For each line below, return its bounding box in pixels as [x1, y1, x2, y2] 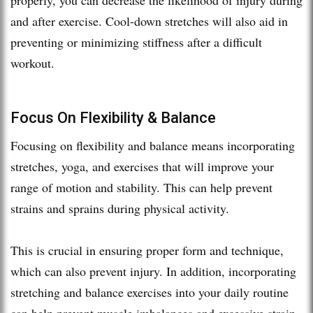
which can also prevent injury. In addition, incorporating [10, 262, 296, 279]
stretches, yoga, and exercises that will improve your [10, 157, 274, 175]
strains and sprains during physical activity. [10, 199, 233, 217]
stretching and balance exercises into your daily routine [10, 283, 289, 300]
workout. [10, 54, 54, 71]
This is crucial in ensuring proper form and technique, [10, 241, 284, 259]
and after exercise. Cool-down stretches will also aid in [10, 12, 288, 29]
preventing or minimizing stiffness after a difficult [10, 33, 262, 50]
